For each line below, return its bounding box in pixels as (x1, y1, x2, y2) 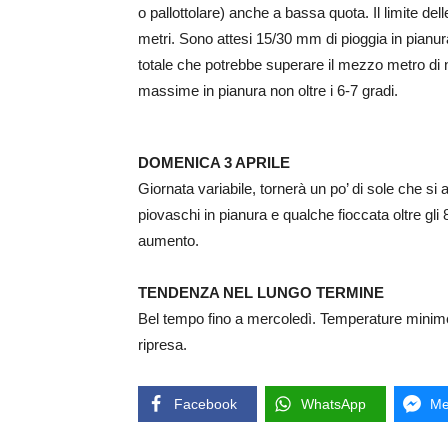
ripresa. (138, 336, 187, 354)
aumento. (138, 232, 199, 250)
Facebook (174, 396, 237, 413)
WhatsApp (301, 396, 366, 413)
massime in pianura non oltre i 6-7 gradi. (138, 82, 398, 100)
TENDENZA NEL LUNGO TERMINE (138, 284, 384, 302)
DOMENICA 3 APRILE (138, 154, 290, 172)
